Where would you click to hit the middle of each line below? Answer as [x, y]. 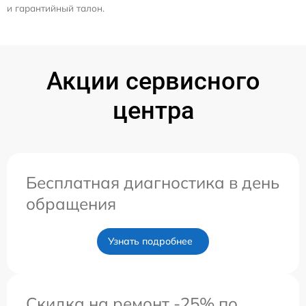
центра [153, 110]
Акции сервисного [153, 81]
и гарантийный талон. [56, 8]
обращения [71, 203]
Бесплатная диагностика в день [153, 182]
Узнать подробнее [150, 241]
